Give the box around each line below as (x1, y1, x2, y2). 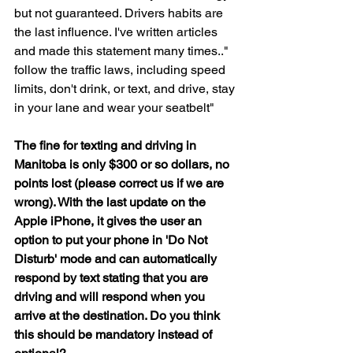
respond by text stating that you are (14, 270, 211, 285)
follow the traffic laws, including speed (14, 62, 229, 77)
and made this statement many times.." (14, 43, 232, 58)
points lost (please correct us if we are (14, 176, 227, 191)
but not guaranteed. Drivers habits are (14, 6, 226, 20)
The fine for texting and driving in (14, 138, 199, 153)
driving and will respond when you (14, 289, 208, 304)
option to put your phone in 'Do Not (14, 232, 210, 247)
